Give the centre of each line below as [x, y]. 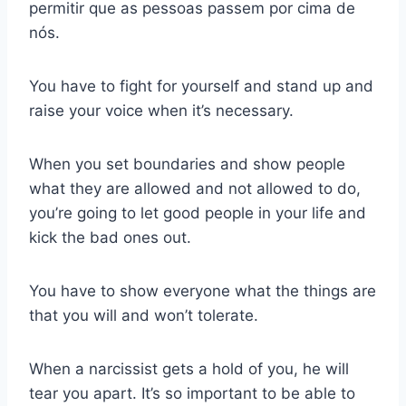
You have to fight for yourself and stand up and [201, 86]
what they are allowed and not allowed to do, [195, 188]
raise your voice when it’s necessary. [161, 110]
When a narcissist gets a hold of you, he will [189, 368]
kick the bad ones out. [110, 237]
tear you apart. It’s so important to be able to [192, 393]
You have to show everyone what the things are [203, 290]
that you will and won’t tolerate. [144, 315]
